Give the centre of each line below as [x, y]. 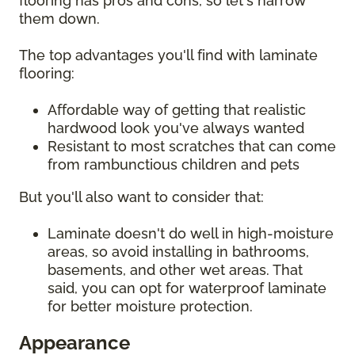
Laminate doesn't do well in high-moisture [191, 234]
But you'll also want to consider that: [143, 197]
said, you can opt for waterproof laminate [187, 288]
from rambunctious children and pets [176, 165]
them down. [61, 19]
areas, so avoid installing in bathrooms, [178, 252]
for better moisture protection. [152, 307]
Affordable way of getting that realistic [177, 110]
